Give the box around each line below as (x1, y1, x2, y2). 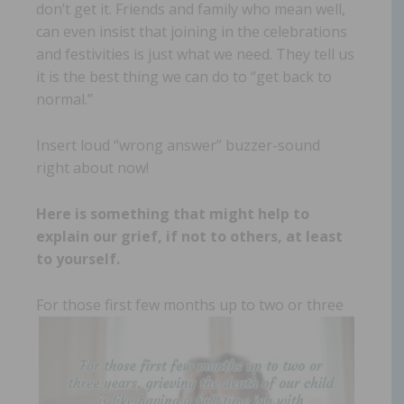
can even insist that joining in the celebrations (36, 22, 347, 42)
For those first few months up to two (36, 295, 288, 316)
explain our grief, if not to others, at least (36, 226, 343, 247)
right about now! (36, 158, 149, 179)
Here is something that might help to (36, 204, 309, 225)
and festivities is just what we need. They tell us (36, 44, 354, 65)
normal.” (36, 89, 93, 110)
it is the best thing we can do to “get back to (36, 67, 332, 87)
